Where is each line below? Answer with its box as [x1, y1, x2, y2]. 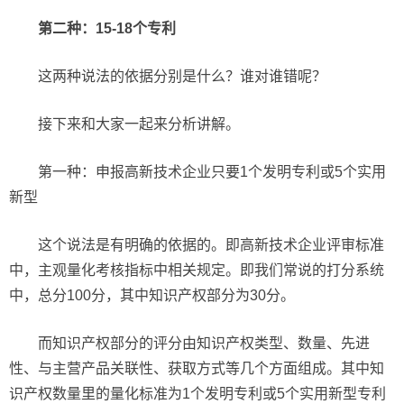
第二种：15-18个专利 [38, 21, 176, 36]
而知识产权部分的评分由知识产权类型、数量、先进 [38, 335, 370, 351]
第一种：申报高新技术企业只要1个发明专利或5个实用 [38, 164, 386, 179]
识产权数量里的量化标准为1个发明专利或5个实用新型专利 [9, 386, 386, 401]
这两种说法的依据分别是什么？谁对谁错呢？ [38, 69, 326, 84]
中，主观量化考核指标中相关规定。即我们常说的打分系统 [9, 262, 384, 278]
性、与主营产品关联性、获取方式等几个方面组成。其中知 [9, 361, 384, 376]
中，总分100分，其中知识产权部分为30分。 [9, 288, 295, 303]
